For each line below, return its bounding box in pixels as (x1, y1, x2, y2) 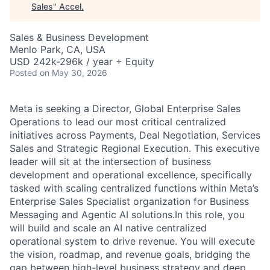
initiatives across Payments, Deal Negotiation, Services (10, 129, 260, 141)
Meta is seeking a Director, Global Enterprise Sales (10, 102, 240, 115)
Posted (10, 67, 37, 78)
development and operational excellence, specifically (10, 169, 252, 181)
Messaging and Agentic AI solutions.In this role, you (10, 209, 245, 221)
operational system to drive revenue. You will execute (10, 235, 255, 247)
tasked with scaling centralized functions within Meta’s (10, 182, 259, 194)
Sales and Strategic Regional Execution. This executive (10, 142, 260, 154)
